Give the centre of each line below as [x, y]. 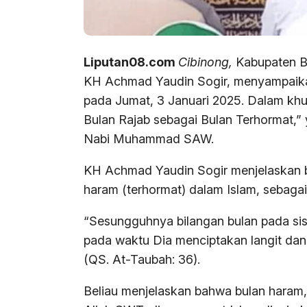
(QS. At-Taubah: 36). [142, 260]
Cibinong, [205, 62]
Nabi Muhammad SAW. [149, 139]
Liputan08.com [131, 62]
